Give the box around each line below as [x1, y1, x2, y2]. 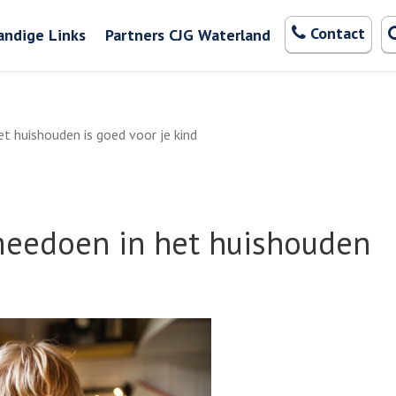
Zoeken [197, 14, 244, 32]
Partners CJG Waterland [104, 25, 270, 45]
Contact [309, 23, 365, 43]
